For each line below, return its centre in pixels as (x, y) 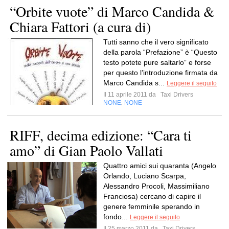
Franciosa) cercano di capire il (152, 196)
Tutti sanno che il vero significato (156, 42)
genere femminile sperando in (152, 207)
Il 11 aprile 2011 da (131, 95)
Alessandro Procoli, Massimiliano (156, 186)
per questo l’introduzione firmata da (161, 73)
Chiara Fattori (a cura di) (80, 27)
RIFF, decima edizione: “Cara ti (101, 135)
